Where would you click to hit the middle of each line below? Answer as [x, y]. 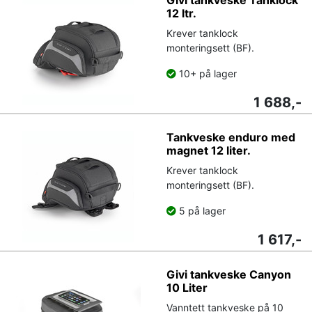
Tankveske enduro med [231, 137]
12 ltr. [181, 13]
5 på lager [201, 210]
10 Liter [187, 287]
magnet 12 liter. [209, 150]
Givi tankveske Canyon [229, 274]
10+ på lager [206, 73]
